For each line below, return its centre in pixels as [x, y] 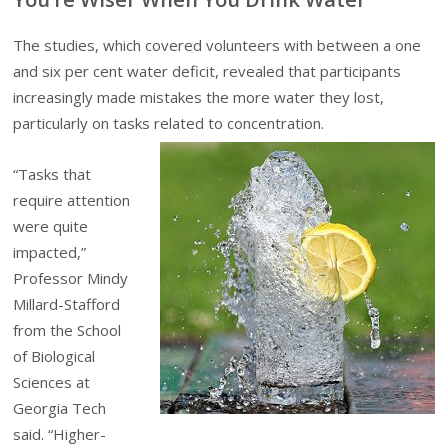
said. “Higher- [60, 433]
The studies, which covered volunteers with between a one [217, 45]
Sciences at [52, 381]
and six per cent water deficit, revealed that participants [207, 71]
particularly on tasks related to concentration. [169, 123]
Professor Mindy [71, 277]
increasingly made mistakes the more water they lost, [199, 97]
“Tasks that [52, 173]
